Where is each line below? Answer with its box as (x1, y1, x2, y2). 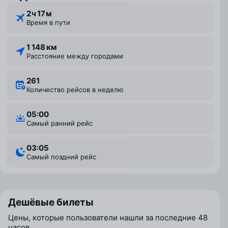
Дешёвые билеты (8, 196, 94, 208)
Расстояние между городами (31, 52, 123, 60)
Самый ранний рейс (31, 119, 93, 127)
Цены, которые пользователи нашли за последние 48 (8, 213, 208, 222)
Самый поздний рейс (31, 153, 96, 161)
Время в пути (31, 18, 70, 26)
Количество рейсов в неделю (30, 85, 124, 94)
